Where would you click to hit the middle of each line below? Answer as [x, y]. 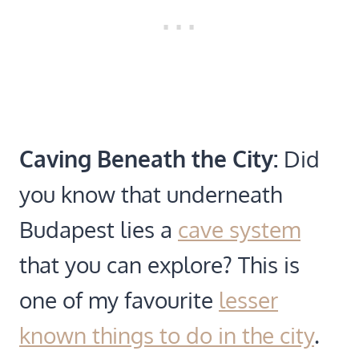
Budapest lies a [99, 229]
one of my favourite [119, 299]
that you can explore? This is [159, 264]
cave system [239, 229]
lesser [248, 299]
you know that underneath [151, 194]
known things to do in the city [167, 335]
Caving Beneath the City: [149, 158]
